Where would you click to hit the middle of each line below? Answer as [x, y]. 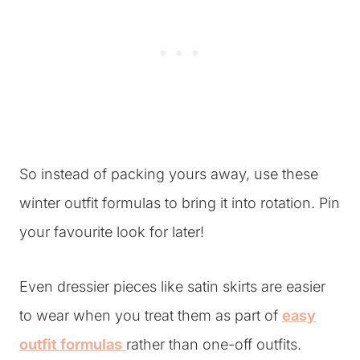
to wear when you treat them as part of [151, 315]
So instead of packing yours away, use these [169, 174]
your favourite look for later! [112, 232]
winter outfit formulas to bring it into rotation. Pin [180, 203]
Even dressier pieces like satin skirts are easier [172, 286]
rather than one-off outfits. [214, 344]
